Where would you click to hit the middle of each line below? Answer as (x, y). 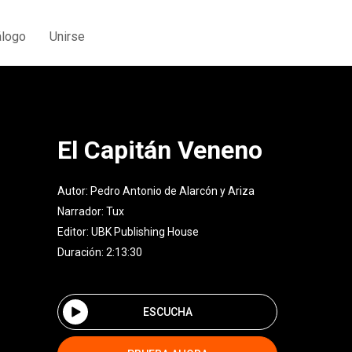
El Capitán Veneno (160, 150)
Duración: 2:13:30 (100, 252)
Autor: (74, 191)
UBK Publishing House (145, 232)
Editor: (74, 232)
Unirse (67, 36)
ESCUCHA (167, 312)
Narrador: (82, 211)
